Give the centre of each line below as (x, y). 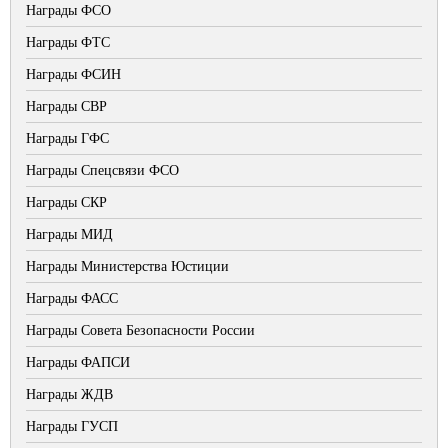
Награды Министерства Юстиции (127, 266)
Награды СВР (66, 106)
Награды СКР (66, 202)
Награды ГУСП (72, 426)
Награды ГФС (67, 138)
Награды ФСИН (73, 74)
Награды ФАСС (72, 298)
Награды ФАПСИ (78, 362)
